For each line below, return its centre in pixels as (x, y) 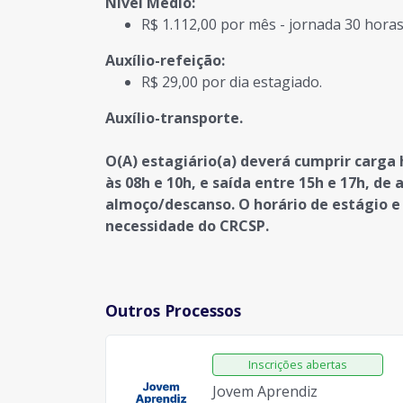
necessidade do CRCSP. (187, 226)
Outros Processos (173, 310)
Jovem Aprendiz (264, 391)
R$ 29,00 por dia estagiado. (232, 82)
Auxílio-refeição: (165, 60)
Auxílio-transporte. (174, 118)
